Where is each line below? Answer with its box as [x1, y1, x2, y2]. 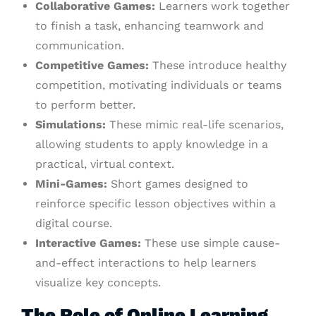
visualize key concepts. [35, 276, 161, 290]
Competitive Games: [35, 59, 149, 73]
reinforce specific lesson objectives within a [35, 197, 276, 211]
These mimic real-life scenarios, [106, 118, 284, 132]
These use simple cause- [141, 236, 280, 250]
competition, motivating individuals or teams [35, 78, 281, 92]
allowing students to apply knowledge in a [35, 138, 268, 152]
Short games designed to [107, 177, 248, 191]
